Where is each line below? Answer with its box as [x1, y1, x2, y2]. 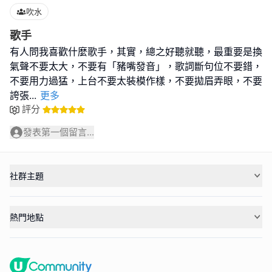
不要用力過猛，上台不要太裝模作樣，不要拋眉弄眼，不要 [10, 75, 262, 87]
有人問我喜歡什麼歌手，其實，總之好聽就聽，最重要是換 [10, 46, 262, 58]
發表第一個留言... [23, 126, 94, 138]
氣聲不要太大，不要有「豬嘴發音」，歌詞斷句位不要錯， [10, 60, 262, 73]
